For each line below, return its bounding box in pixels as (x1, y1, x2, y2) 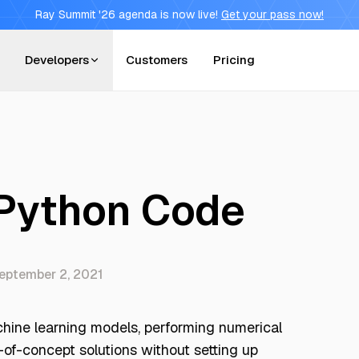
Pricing (213, 52, 255, 67)
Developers (25, 52, 89, 67)
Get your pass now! (221, 7, 324, 22)
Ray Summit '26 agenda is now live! (35, 7, 218, 22)
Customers (126, 52, 188, 67)
